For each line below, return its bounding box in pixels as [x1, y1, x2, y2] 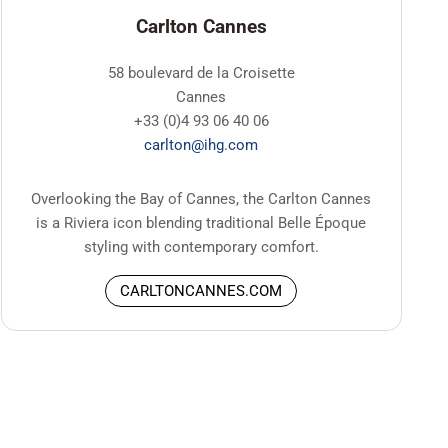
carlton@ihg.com [144, 135, 259, 154]
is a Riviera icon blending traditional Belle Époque [36, 214, 367, 233]
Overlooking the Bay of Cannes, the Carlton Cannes [31, 190, 372, 209]
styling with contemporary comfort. [83, 238, 319, 257]
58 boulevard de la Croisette [107, 63, 295, 82]
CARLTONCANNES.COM [120, 282, 283, 301]
